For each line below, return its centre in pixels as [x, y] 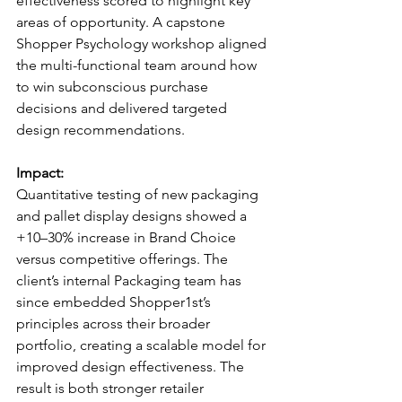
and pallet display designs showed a [133, 216]
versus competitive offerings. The [124, 259]
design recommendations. [100, 130]
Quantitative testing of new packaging [139, 194]
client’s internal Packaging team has [131, 280]
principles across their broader [115, 323]
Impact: [40, 173]
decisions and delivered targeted [123, 108]
